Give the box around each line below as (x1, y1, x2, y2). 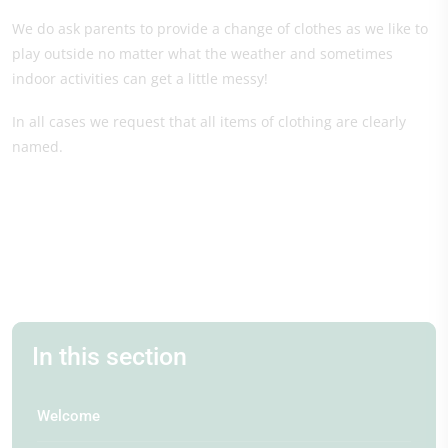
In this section (32, 341, 187, 371)
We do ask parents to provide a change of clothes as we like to (12, 18, 428, 38)
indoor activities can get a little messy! (12, 68, 268, 88)
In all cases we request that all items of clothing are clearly (12, 111, 406, 131)
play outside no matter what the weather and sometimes (12, 43, 393, 63)
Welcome (37, 406, 100, 425)
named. (12, 136, 63, 156)
